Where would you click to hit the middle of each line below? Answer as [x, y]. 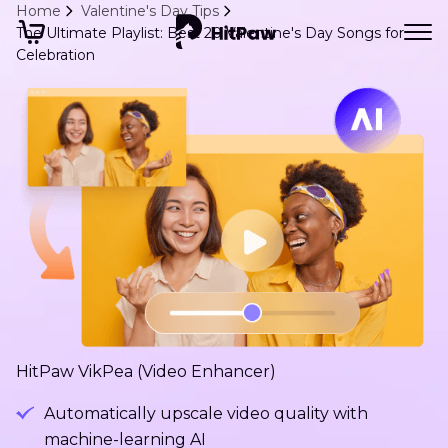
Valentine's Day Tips [150, 11]
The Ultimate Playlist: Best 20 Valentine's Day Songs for [210, 33]
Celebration [55, 55]
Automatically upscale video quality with [206, 414]
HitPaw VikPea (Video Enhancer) [146, 372]
